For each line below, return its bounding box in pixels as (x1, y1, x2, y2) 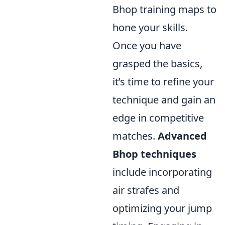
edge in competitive (113, 111, 204, 125)
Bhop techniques (113, 147, 196, 161)
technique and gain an (113, 93, 215, 107)
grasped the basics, (113, 57, 202, 71)
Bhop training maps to (113, 3, 216, 17)
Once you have (113, 39, 181, 53)
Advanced (158, 129, 207, 143)
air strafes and (113, 183, 179, 197)
